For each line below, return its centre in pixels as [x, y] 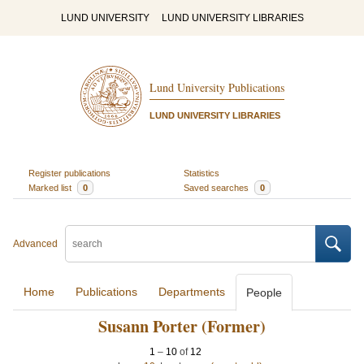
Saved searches [217, 187]
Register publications [69, 173]
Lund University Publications [217, 88]
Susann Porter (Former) [182, 326]
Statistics [201, 173]
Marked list [51, 187]
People [264, 292]
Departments [192, 292]
